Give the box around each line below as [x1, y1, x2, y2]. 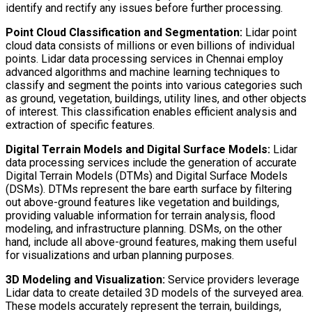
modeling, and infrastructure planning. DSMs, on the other [6, 221, 282, 235]
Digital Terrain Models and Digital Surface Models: [6, 142, 270, 156]
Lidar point [242, 25, 297, 39]
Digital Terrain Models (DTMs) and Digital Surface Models [6, 169, 288, 182]
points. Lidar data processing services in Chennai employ [6, 52, 283, 65]
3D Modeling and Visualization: [6, 272, 165, 286]
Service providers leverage [165, 272, 299, 286]
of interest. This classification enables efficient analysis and [6, 104, 297, 118]
